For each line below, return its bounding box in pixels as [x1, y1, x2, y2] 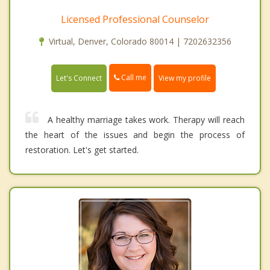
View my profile [159, 72, 211, 83]
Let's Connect [56, 72, 102, 83]
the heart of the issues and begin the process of [25, 128, 245, 140]
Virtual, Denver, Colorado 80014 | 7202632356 [48, 36, 231, 48]
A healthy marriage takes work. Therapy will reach [48, 113, 245, 125]
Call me [119, 72, 146, 83]
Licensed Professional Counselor [61, 13, 209, 27]
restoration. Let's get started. [25, 143, 139, 155]
